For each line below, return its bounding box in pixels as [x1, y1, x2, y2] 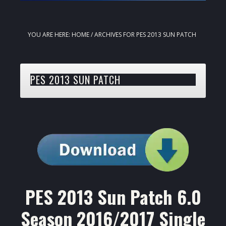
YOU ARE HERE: [28, 30, 72, 39]
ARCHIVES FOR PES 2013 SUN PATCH [93, 30, 196, 39]
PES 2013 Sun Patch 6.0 [25, 183, 201, 210]
